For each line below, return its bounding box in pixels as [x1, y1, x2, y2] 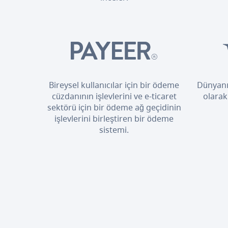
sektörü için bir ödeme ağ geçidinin [47, 101, 181, 113]
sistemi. [99, 124, 129, 135]
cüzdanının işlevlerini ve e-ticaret [51, 90, 177, 102]
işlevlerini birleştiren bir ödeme [54, 112, 174, 124]
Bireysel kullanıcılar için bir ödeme [49, 79, 180, 91]
